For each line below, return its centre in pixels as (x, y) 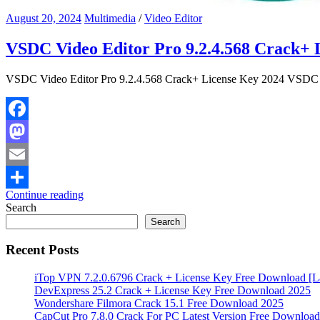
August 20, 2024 (44, 18)
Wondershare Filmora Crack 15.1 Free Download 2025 (159, 304)
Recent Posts (42, 250)
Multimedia (110, 18)
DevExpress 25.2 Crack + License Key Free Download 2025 (172, 291)
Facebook (28, 131)
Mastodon (28, 154)
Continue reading (45, 194)
